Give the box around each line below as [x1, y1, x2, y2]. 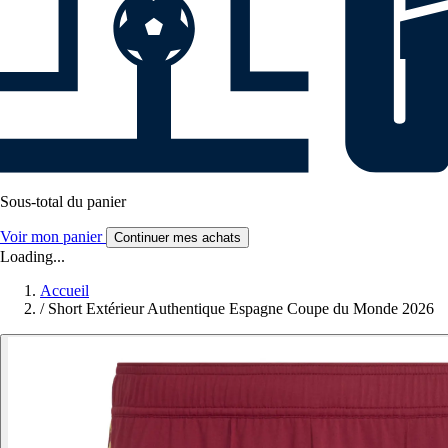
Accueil [40, 282, 89, 300]
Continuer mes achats [114, 230, 241, 246]
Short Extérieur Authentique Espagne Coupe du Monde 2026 [48, 300, 434, 318]
